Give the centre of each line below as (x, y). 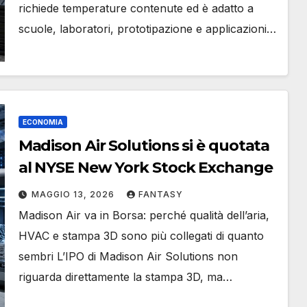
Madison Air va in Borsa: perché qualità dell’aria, (144, 215)
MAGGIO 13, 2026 (74, 194)
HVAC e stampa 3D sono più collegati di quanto (141, 236)
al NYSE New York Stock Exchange (145, 168)
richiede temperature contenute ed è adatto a (136, 8)
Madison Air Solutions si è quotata (144, 146)
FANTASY (160, 194)
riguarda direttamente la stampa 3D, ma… (125, 277)
